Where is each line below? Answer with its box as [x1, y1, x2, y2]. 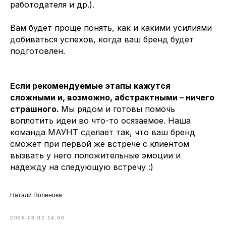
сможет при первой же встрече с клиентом [10, 139, 189, 149]
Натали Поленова [10, 192, 62, 199]
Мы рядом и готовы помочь [61, 104, 175, 115]
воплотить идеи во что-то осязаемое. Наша [10, 116, 191, 126]
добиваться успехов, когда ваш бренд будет [10, 34, 194, 45]
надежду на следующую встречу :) [10, 162, 153, 173]
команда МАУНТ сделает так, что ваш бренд [10, 127, 195, 138]
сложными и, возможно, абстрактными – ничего [10, 92, 214, 103]
